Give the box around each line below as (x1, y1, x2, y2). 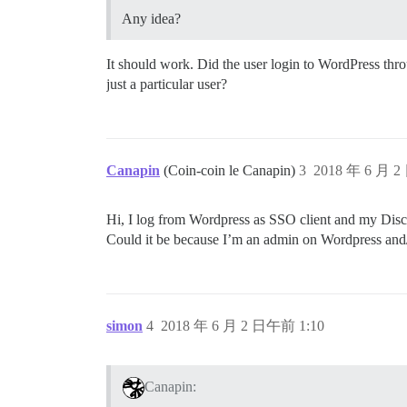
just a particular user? (106, 76, 227, 93)
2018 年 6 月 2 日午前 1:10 (161, 318, 324, 334)
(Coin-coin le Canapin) (164, 163, 299, 179)
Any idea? (122, 11, 181, 27)
